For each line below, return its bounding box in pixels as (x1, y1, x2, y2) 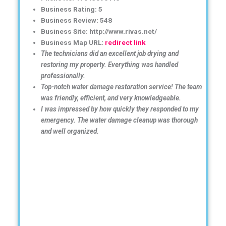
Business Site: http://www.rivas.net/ (41, 27, 157, 35)
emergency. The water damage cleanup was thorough (41, 116, 198, 124)
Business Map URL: (41, 38, 105, 46)
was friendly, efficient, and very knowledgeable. (41, 93, 182, 102)
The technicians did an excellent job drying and (41, 49, 179, 58)
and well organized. (41, 127, 99, 135)
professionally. (41, 71, 86, 80)
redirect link (105, 38, 146, 46)
